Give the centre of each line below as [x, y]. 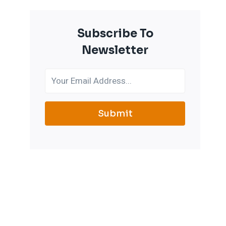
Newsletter [115, 50]
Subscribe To [115, 34]
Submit [115, 114]
